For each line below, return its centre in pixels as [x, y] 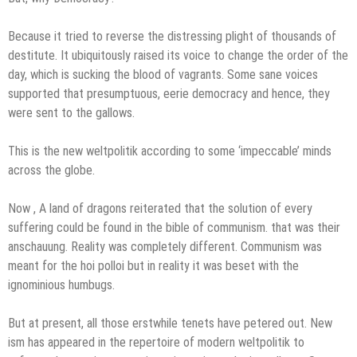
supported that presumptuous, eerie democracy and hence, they [169, 93]
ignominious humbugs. [61, 284]
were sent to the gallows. [71, 112]
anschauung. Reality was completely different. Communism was [165, 246]
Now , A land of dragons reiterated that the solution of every [160, 208]
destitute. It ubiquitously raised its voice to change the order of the [178, 55]
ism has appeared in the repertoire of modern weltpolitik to [156, 342]
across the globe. [51, 170]
